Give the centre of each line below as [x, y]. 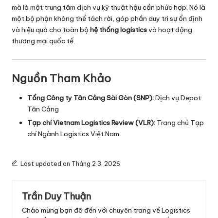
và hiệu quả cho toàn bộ [51, 30]
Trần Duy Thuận [56, 196]
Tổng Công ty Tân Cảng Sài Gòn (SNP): [91, 98]
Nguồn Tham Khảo [61, 79]
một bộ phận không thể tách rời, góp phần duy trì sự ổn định [107, 19]
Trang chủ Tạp [180, 123]
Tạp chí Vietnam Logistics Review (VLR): [91, 123]
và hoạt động [170, 30]
